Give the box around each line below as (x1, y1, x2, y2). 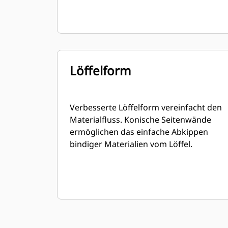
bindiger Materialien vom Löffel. (70, 138, 192, 150)
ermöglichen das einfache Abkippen (70, 126, 208, 137)
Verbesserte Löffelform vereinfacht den (70, 102, 222, 113)
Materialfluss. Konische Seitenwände (70, 114, 211, 125)
